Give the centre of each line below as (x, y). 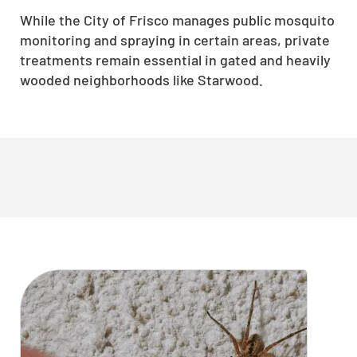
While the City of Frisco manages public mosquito (177, 20)
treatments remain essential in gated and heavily (175, 59)
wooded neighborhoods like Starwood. (141, 79)
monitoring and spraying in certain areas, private (175, 39)
